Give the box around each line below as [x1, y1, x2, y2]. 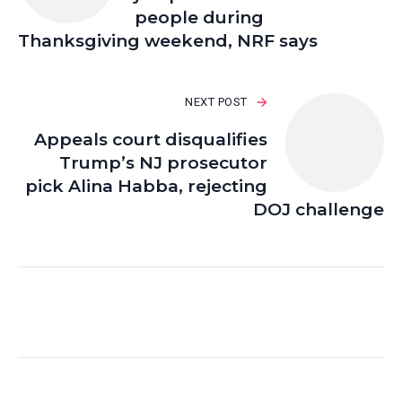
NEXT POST [185, 95, 248, 109]
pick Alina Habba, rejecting [25, 176, 267, 197]
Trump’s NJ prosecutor [59, 153, 267, 174]
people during [135, 7, 264, 29]
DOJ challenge [253, 199, 384, 221]
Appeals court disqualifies [34, 129, 267, 151]
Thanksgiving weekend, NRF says [18, 31, 318, 52]
